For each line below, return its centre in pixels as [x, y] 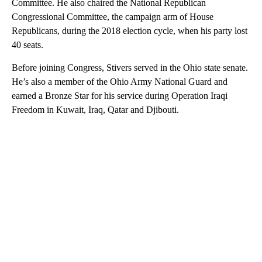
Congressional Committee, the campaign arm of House [113, 16]
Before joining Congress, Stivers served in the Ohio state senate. [130, 67]
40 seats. [27, 44]
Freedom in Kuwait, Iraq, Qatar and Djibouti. [95, 109]
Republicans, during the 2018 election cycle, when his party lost [130, 30]
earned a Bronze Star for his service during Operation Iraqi [120, 95]
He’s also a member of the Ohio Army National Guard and [120, 81]
